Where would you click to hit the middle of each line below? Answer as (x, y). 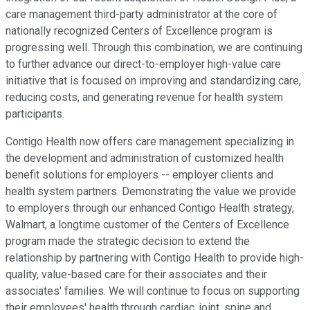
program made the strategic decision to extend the (128, 241)
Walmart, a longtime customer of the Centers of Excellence (147, 225)
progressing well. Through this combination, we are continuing (154, 48)
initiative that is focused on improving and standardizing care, (153, 81)
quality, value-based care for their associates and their (136, 275)
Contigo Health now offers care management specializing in (150, 142)
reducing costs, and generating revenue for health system (144, 98)
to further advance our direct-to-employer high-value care (143, 64)
